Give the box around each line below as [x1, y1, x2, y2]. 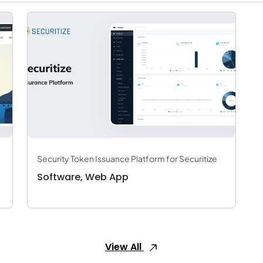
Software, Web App [37, 170, 129, 184]
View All [105, 240, 144, 254]
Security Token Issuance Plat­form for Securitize [37, 153, 217, 164]
